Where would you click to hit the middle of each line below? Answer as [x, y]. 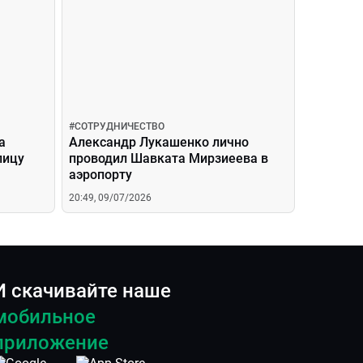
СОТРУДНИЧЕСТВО [120, 126]
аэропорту [100, 175]
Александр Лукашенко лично [159, 142]
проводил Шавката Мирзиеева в [169, 158]
